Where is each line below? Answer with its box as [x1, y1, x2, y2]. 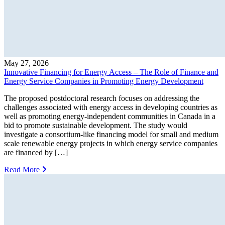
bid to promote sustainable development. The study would [4, 121, 187, 130]
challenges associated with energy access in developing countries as [4, 102, 217, 111]
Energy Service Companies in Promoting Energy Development [4, 76, 203, 85]
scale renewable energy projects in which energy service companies [4, 139, 217, 148]
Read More [4, 165, 42, 174]
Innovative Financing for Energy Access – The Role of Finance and [4, 67, 218, 76]
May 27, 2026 [4, 58, 49, 67]
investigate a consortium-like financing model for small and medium [4, 130, 218, 139]
